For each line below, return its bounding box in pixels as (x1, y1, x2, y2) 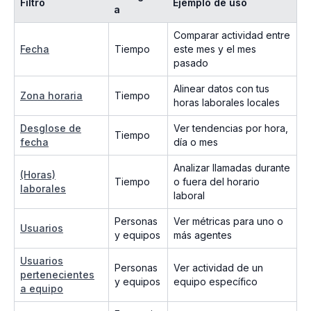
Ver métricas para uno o (174, 215, 283, 228)
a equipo (20, 283, 63, 295)
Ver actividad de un (174, 262, 263, 274)
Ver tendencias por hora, (174, 122, 288, 135)
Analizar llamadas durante (174, 162, 290, 174)
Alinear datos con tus (174, 83, 269, 95)
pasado (174, 57, 208, 69)
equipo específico (174, 276, 258, 288)
